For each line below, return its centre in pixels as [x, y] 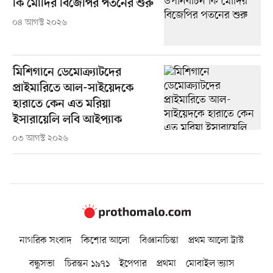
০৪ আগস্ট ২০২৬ [39, 23]
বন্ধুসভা [42, 264]
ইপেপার [133, 264]
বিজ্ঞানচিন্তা [159, 240]
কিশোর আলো [105, 240]
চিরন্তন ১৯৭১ [87, 264]
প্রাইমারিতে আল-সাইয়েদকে [73, 88]
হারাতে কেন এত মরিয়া [62, 104]
